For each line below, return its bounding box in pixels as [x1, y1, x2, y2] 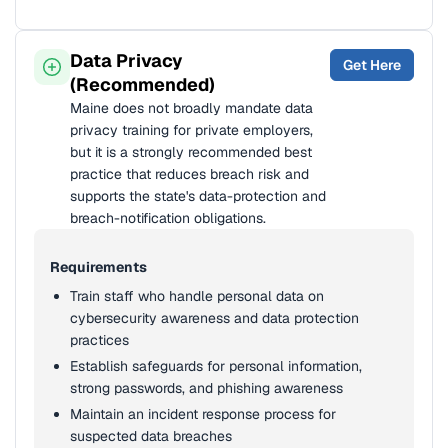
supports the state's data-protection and [70, 187, 326, 205]
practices [70, 331, 129, 349]
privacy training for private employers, [70, 121, 313, 139]
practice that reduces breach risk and [70, 165, 309, 183]
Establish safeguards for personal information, [70, 357, 362, 375]
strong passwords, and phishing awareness [70, 379, 343, 397]
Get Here [343, 56, 401, 74]
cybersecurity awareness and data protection [70, 309, 359, 327]
